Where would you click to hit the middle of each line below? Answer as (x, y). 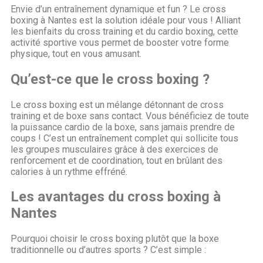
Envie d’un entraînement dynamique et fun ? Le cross (118, 9)
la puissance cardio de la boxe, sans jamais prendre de (123, 127)
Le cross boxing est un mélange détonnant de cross (117, 104)
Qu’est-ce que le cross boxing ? (110, 79)
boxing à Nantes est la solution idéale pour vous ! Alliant (126, 20)
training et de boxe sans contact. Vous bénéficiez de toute (130, 116)
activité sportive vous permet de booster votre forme (120, 42)
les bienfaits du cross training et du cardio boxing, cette (124, 31)
